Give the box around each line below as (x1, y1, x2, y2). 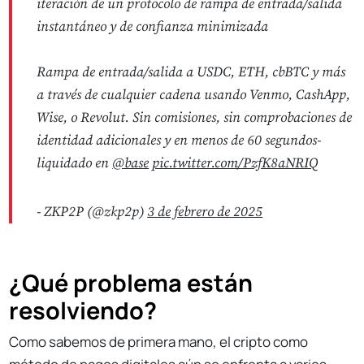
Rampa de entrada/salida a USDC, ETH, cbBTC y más (37, 63, 346, 81)
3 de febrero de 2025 (147, 202, 263, 221)
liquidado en (37, 154, 113, 172)
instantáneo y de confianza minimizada (37, 17, 269, 36)
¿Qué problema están (9, 266, 253, 299)
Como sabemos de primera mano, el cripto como (9, 331, 309, 351)
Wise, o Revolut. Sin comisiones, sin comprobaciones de (37, 108, 353, 127)
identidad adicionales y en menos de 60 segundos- (37, 131, 322, 149)
